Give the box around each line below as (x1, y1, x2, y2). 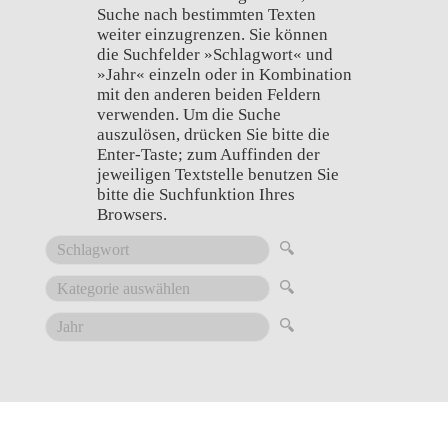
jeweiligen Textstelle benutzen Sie (96, 165, 339, 185)
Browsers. (96, 205, 167, 225)
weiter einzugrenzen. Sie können (96, 25, 328, 45)
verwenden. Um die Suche (96, 105, 281, 125)
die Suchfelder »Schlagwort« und (96, 45, 333, 65)
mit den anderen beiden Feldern (96, 85, 321, 105)
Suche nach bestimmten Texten (96, 5, 316, 25)
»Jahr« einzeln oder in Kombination (96, 65, 352, 85)
